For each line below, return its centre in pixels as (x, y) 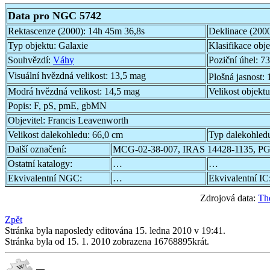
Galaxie (73, 45)
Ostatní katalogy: (40, 163)
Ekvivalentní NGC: (45, 178)
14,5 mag (122, 91)
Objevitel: (28, 120)
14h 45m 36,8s (116, 31)
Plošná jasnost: (238, 77)
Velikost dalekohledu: (50, 134)
